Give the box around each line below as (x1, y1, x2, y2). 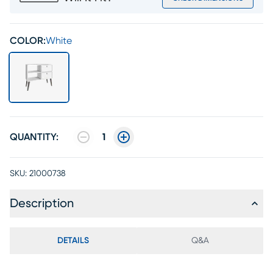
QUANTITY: (10, 132, 58, 142)
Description (10, 197, 74, 210)
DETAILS (57, 236, 89, 245)
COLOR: (10, 36, 46, 46)
